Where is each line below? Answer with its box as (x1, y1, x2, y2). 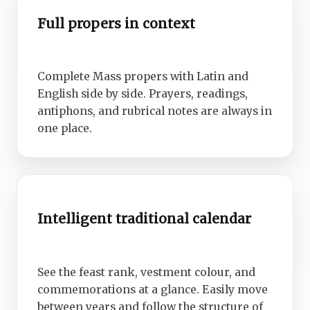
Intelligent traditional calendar (37, 210, 251, 228)
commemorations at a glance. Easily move (37, 282, 268, 296)
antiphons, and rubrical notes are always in (37, 104, 272, 118)
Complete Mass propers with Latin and (37, 70, 248, 84)
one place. (37, 122, 92, 136)
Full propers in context (37, 15, 195, 32)
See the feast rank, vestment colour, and (37, 265, 255, 279)
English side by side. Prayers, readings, (37, 87, 248, 101)
